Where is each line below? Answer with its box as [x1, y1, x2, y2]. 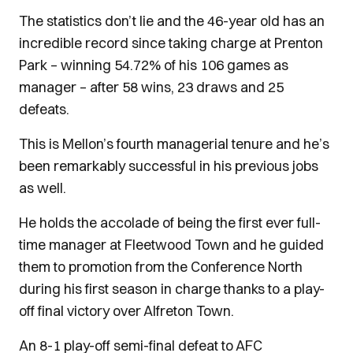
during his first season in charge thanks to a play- [19, 280, 325, 298]
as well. [19, 179, 66, 197]
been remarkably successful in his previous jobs [19, 157, 318, 175]
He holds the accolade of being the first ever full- [19, 214, 321, 232]
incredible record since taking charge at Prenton [19, 34, 323, 52]
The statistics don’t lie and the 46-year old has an [19, 12, 325, 30]
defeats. [19, 100, 69, 118]
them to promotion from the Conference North [19, 258, 303, 276]
